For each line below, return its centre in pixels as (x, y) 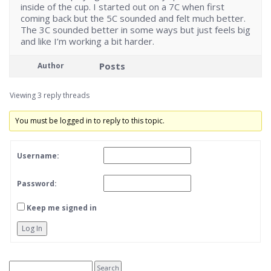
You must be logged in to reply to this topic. (90, 121)
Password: (37, 183)
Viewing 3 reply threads (50, 96)
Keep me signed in (62, 208)
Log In (32, 229)
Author (51, 66)
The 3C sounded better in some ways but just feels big (135, 30)
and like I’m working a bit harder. (87, 41)
